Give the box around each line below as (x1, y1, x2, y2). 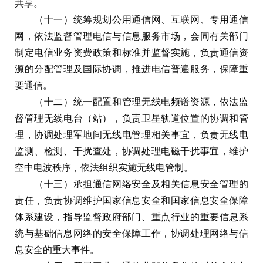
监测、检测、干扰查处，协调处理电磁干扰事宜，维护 (15, 146, 248, 156)
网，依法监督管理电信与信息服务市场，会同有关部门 (15, 31, 248, 41)
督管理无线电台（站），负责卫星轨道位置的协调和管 (15, 113, 248, 123)
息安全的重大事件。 (15, 244, 99, 255)
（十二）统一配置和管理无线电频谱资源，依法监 (15, 96, 248, 107)
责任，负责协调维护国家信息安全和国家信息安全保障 (15, 195, 248, 205)
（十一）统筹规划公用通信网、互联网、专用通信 (15, 14, 248, 25)
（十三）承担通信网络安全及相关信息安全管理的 (15, 178, 248, 189)
